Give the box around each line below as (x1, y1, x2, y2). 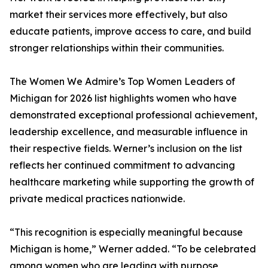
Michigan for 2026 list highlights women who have (10, 92, 237, 105)
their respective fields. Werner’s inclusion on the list (10, 142, 242, 155)
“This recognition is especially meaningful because (10, 226, 243, 239)
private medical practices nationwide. (10, 193, 185, 205)
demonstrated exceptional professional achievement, (10, 109, 257, 121)
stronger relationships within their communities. (10, 42, 224, 54)
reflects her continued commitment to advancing (10, 159, 235, 172)
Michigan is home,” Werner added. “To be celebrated (10, 243, 256, 255)
